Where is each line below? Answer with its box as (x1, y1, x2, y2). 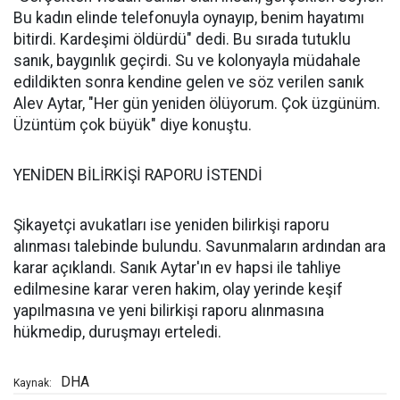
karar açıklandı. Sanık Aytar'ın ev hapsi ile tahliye (13, 259, 341, 277)
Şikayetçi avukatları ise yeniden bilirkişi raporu (13, 216, 329, 234)
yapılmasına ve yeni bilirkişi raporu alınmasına (13, 302, 324, 320)
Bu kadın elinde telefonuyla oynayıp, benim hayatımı (13, 9, 364, 27)
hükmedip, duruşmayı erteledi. (13, 323, 221, 341)
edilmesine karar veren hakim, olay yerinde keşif (13, 280, 343, 298)
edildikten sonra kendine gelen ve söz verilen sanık (13, 73, 364, 91)
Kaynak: (13, 377, 52, 389)
